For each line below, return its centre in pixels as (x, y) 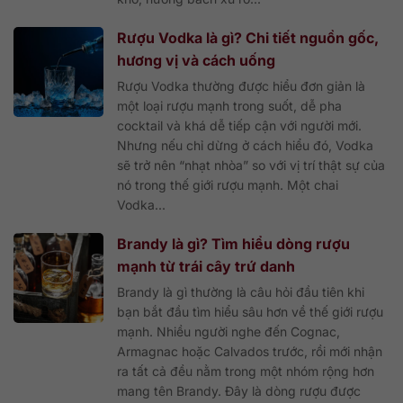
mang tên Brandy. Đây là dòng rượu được (239, 390)
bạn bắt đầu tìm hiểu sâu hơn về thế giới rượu (250, 311)
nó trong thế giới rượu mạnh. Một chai (228, 184)
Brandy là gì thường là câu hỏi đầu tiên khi (241, 291)
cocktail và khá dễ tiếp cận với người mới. (239, 125)
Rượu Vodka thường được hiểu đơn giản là (241, 85)
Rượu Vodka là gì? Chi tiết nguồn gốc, (248, 37)
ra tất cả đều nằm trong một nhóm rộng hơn (246, 371)
